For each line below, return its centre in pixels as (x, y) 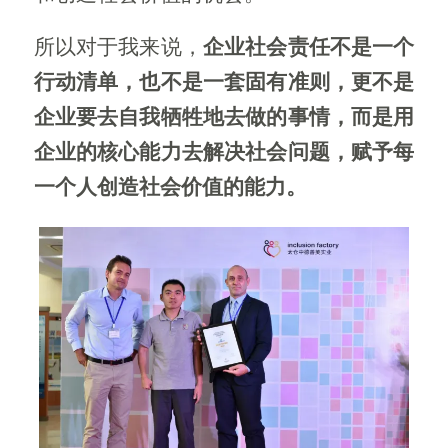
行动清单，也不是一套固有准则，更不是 (224, 82)
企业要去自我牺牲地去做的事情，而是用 (224, 117)
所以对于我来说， (118, 47)
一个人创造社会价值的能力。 (170, 187)
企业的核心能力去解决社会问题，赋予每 (224, 152)
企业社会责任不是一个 (308, 47)
